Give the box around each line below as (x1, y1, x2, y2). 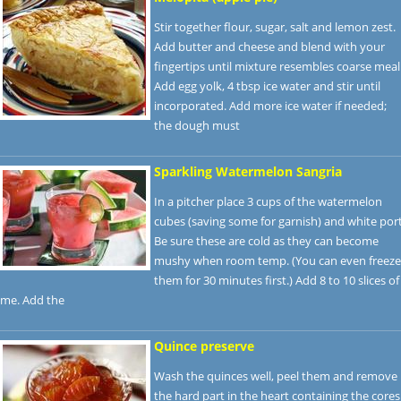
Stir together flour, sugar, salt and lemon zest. (154, 19, 396, 35)
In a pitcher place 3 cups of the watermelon (154, 193, 382, 209)
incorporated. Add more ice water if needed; (154, 98, 387, 114)
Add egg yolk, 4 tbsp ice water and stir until (154, 78, 380, 94)
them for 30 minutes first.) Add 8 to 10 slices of (154, 272, 399, 288)
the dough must (154, 117, 240, 133)
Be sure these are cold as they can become (154, 233, 379, 249)
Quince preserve (154, 337, 254, 354)
